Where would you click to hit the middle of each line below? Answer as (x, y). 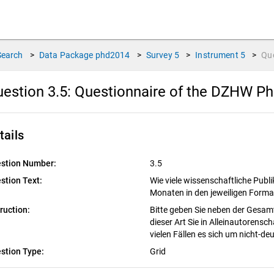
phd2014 (113, 55)
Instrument (217, 55)
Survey (159, 55)
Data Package (66, 55)
